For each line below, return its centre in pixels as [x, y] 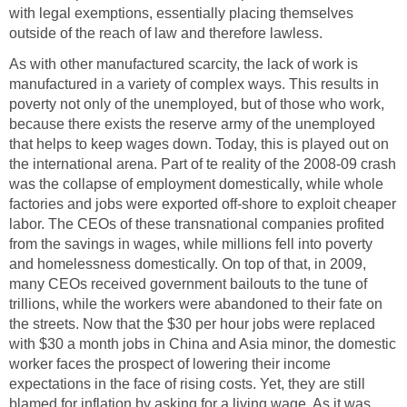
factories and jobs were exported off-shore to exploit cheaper [203, 204]
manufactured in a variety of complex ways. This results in [194, 84]
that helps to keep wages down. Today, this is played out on [199, 144]
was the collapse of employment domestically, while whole [196, 184]
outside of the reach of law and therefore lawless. [166, 34]
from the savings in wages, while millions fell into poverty [191, 244]
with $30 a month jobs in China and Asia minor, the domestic [203, 344]
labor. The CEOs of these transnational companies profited [197, 224]
